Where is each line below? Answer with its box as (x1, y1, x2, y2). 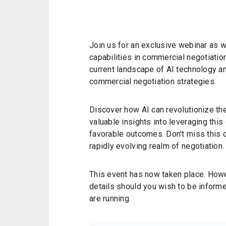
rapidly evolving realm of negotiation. (89, 141, 224, 151)
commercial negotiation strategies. (89, 77, 216, 87)
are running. (89, 194, 131, 204)
